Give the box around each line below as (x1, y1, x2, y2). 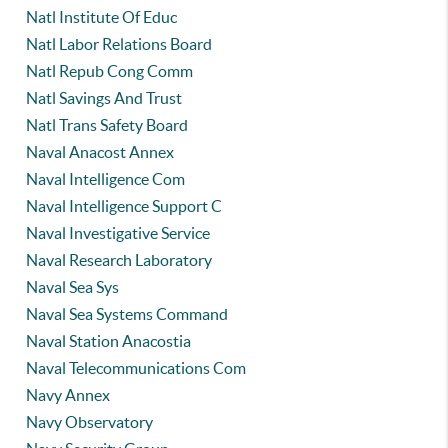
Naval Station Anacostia (26, 332, 192, 350)
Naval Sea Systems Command (26, 305, 229, 323)
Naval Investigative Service (26, 224, 211, 242)
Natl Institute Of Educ (26, 8, 178, 26)
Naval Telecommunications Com (26, 359, 247, 377)
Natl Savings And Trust (26, 89, 183, 107)
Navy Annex (26, 386, 111, 404)
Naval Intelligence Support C (26, 197, 223, 215)
